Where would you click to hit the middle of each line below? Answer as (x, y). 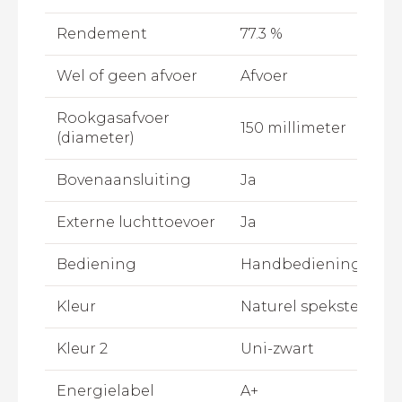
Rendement (101, 34)
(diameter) (95, 138)
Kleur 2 (82, 349)
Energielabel (105, 391)
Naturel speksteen (310, 307)
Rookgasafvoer (113, 118)
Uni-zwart (277, 349)
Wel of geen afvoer (127, 76)
